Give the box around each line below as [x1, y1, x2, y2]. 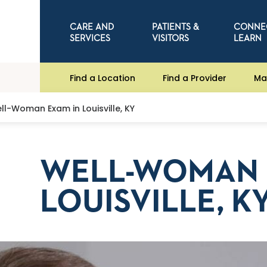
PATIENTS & [151, 22, 199, 32]
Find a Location [70, 72, 136, 84]
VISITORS [151, 33, 189, 43]
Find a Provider [163, 72, 227, 84]
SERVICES [70, 33, 111, 43]
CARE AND [70, 22, 114, 32]
